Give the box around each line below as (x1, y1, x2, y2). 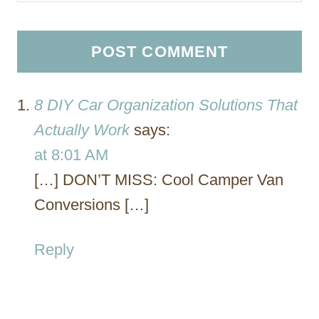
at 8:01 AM (34, 145, 108, 164)
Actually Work (34, 120, 130, 139)
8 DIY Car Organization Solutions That (34, 95, 298, 114)
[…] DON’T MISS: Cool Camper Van (34, 170, 283, 189)
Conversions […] (34, 195, 149, 214)
